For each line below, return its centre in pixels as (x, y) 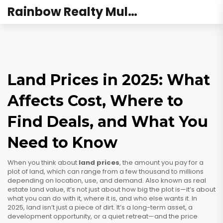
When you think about (43, 163)
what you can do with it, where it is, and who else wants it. (99, 198)
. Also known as (168, 180)
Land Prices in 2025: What (109, 80)
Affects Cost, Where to (95, 101)
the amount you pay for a (163, 163)
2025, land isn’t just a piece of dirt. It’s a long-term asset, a (100, 207)
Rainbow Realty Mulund (133, 12)
